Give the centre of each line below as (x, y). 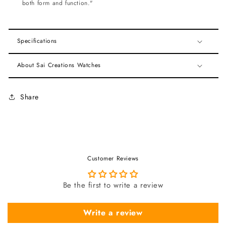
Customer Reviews (113, 159)
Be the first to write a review (113, 185)
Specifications (37, 41)
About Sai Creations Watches (59, 65)
